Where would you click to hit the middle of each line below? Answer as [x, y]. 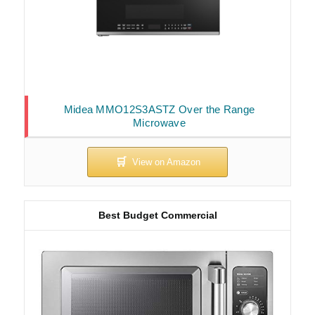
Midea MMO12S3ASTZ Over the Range [159, 110]
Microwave [159, 123]
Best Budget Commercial [157, 216]
